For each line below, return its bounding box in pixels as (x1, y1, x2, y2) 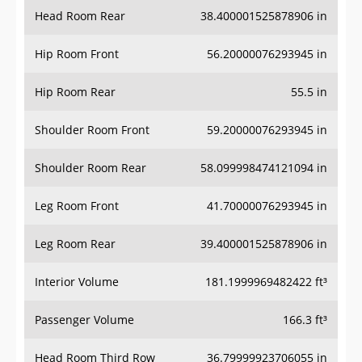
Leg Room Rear (35, 236, 116, 252)
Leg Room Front (35, 198, 119, 214)
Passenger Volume (35, 312, 134, 328)
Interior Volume (35, 274, 119, 290)
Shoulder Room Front (35, 122, 149, 138)
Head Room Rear (35, 8, 125, 24)
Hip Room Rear (35, 84, 116, 100)
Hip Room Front (35, 46, 119, 62)
